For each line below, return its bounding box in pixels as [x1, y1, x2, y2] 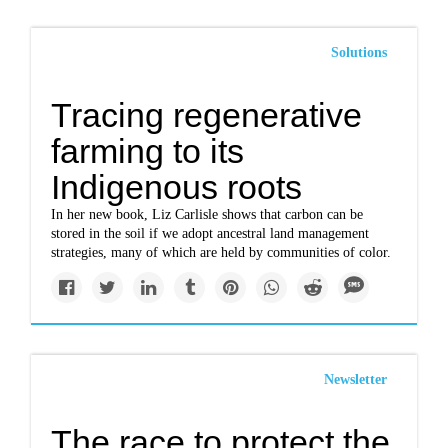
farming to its [51, 132, 245, 170]
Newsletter [323, 372, 387, 387]
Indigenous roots [51, 168, 303, 206]
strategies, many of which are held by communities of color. [51, 245, 392, 260]
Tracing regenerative [51, 96, 363, 134]
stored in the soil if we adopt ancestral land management [51, 226, 370, 241]
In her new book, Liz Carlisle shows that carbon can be [51, 207, 364, 222]
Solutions [330, 45, 387, 60]
